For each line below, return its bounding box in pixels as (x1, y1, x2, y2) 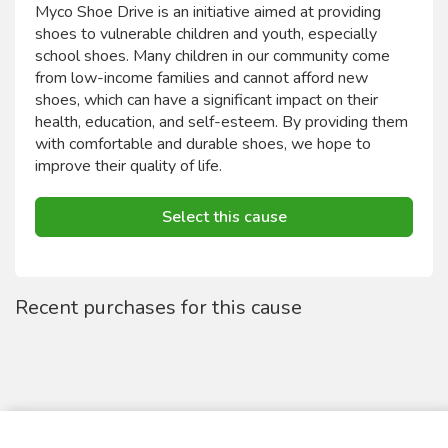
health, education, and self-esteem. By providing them (35, 111, 408, 133)
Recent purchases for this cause (15, 294, 302, 321)
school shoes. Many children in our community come (35, 45, 390, 67)
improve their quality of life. (35, 155, 222, 177)
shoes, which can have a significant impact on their (35, 89, 378, 111)
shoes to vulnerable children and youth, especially (35, 23, 377, 45)
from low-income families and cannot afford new (35, 67, 368, 89)
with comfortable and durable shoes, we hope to (35, 133, 371, 155)
